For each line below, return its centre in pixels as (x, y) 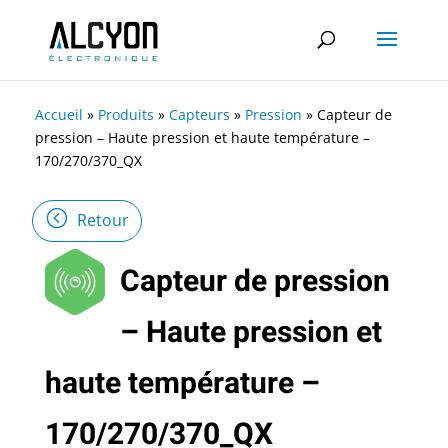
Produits (126, 114)
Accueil (59, 114)
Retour (103, 220)
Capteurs (199, 114)
